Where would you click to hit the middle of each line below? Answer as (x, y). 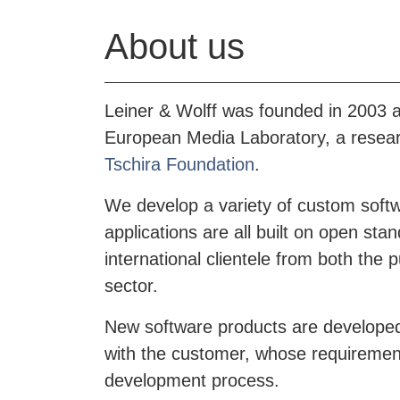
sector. (131, 285)
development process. (192, 380)
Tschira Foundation (179, 164)
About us (175, 46)
